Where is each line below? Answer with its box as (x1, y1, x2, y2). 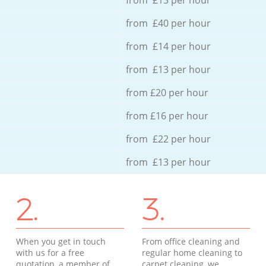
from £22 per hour (125, 132, 211, 145)
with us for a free (16, 246, 85, 258)
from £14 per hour (125, 39, 211, 53)
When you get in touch (16, 235, 106, 247)
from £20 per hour (125, 85, 208, 99)
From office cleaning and (141, 235, 240, 247)
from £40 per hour (125, 16, 211, 30)
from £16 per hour (125, 109, 208, 122)
